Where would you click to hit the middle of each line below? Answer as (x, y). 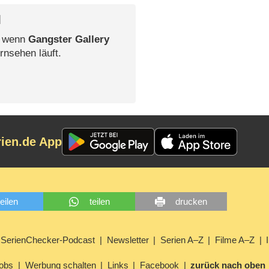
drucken (192, 202)
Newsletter (128, 240)
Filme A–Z (235, 240)
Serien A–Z (182, 240)
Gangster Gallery (68, 39)
